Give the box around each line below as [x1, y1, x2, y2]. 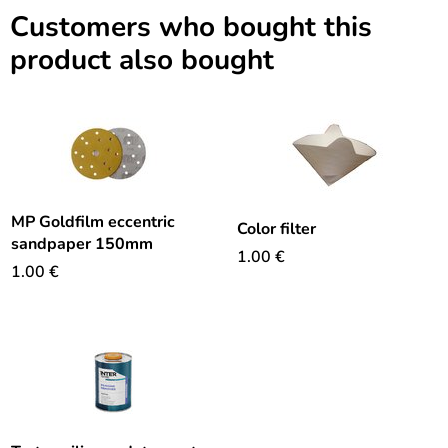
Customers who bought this [10, 8, 372, 46]
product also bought [10, 41, 274, 79]
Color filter [237, 218, 316, 241]
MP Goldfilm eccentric [11, 211, 175, 233]
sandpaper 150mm [11, 233, 153, 255]
